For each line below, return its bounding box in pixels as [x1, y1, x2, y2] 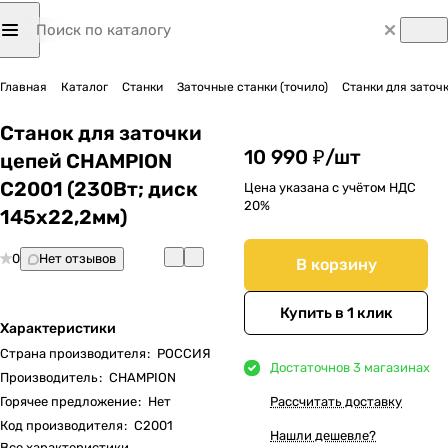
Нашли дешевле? [270, 428, 376, 443]
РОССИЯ [157, 346, 211, 361]
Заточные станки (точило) [177, 80, 328, 94]
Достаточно [270, 360, 343, 375]
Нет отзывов [39, 251, 116, 266]
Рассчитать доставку [270, 394, 402, 409]
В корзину [295, 255, 377, 274]
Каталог [61, 80, 108, 94]
